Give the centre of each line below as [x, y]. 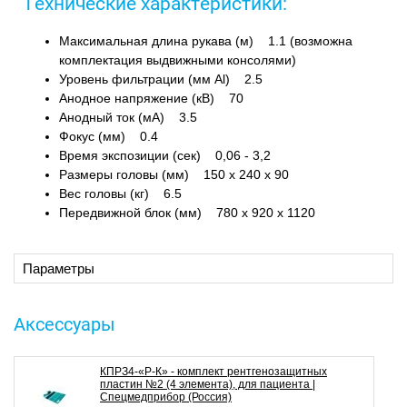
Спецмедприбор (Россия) [166, 397]
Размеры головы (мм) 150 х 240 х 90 [174, 174]
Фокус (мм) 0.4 [109, 136]
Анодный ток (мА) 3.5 [128, 117]
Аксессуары [65, 324]
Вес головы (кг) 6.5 [120, 193]
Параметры [59, 268]
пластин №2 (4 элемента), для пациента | [208, 384]
